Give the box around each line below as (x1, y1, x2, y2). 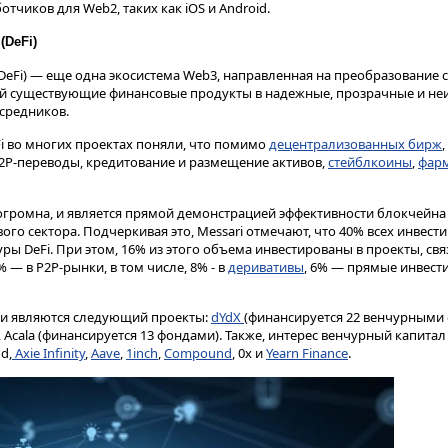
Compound (164, 344, 232, 363)
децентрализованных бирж (269, 134, 442, 153)
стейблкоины (328, 152, 412, 171)
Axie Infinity (12, 344, 85, 363)
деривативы (228, 257, 304, 276)
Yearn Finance (266, 344, 348, 363)
